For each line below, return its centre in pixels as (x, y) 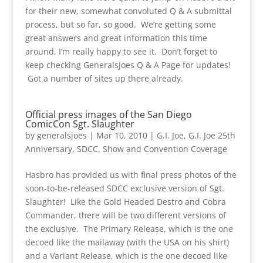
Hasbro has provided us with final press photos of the (131, 175)
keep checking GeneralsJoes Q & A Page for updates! (128, 65)
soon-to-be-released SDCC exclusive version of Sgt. (124, 188)
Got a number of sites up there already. (104, 79)
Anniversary (48, 149)
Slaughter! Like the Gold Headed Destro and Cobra (125, 202)
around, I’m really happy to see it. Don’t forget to (121, 52)
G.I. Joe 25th (212, 136)
